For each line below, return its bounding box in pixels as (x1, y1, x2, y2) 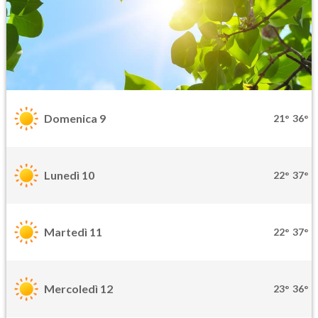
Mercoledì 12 (44, 282, 113, 296)
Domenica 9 (44, 111, 106, 126)
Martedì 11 (44, 225, 102, 239)
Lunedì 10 (44, 168, 94, 182)
